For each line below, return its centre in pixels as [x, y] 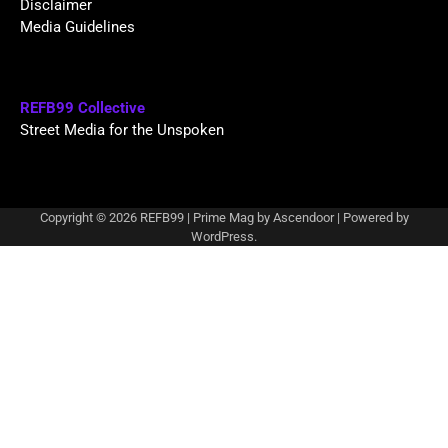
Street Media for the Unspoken [122, 130]
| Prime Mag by [228, 217]
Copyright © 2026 [89, 217]
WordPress [222, 236]
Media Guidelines [77, 27]
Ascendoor [303, 217]
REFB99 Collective [82, 108]
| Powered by [371, 217]
